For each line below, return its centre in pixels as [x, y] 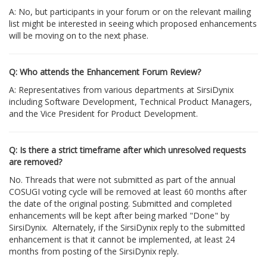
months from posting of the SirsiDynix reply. [94, 251]
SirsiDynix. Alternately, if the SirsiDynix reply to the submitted [127, 227]
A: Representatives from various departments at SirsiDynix [121, 90]
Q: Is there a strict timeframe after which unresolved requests [128, 150]
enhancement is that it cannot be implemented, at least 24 [122, 239]
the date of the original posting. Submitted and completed [120, 204]
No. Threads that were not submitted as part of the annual [122, 180]
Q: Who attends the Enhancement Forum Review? [105, 72]
